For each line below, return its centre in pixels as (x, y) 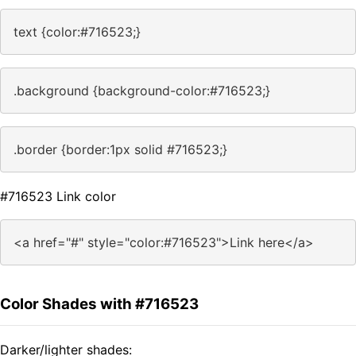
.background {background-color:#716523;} (142, 91)
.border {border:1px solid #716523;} (120, 150)
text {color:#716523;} (77, 32)
